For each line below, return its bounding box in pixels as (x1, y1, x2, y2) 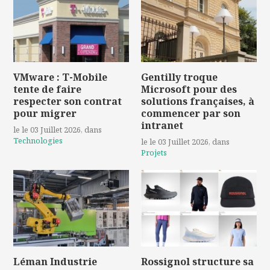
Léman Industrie (13, 254, 98, 268)
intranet (141, 119, 183, 133)
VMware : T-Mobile (13, 71, 108, 84)
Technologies (13, 135, 63, 146)
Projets (141, 147, 167, 159)
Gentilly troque (141, 71, 218, 84)
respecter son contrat (13, 95, 122, 108)
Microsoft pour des (141, 83, 237, 96)
